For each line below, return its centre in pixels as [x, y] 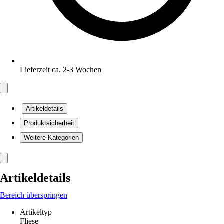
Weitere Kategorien [51, 138]
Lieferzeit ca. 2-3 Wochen [61, 70]
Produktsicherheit [49, 123]
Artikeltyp [36, 212]
